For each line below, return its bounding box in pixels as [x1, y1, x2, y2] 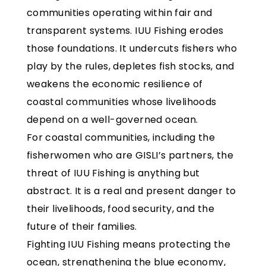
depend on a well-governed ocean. [26, 113, 198, 126]
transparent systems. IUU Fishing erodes [26, 24, 224, 37]
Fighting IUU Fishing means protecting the [26, 237, 231, 251]
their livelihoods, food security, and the [26, 202, 215, 216]
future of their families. [26, 220, 137, 233]
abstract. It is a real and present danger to [26, 184, 236, 198]
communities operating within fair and [26, 6, 213, 20]
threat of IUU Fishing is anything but [26, 166, 200, 180]
